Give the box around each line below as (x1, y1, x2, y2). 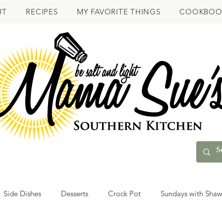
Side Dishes (3, 188, 41, 198)
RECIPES (26, 7, 58, 16)
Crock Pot (108, 188, 141, 198)
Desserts (61, 188, 88, 198)
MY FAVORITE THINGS (77, 7, 161, 16)
